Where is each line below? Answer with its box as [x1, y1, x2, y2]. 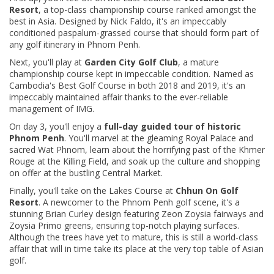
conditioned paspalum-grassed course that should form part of [9, 27, 259, 39]
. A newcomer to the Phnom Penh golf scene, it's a [39, 196, 240, 209]
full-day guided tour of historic [104, 120, 241, 133]
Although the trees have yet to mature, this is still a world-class [9, 231, 258, 243]
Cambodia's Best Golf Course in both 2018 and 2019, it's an [9, 80, 245, 92]
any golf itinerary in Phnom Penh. [9, 39, 140, 51]
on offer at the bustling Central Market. [9, 167, 165, 179]
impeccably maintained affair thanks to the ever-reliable [9, 91, 228, 103]
